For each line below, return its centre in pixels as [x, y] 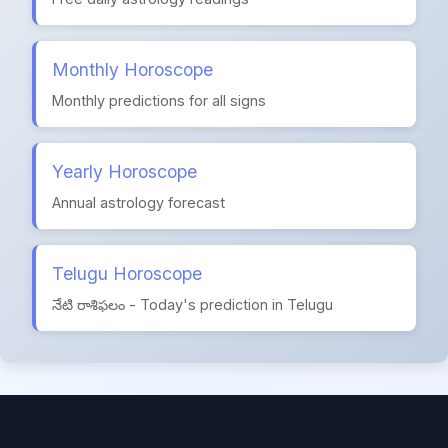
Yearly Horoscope [124, 171]
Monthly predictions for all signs [159, 100]
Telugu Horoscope [127, 273]
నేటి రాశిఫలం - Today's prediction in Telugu [192, 304]
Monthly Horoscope [132, 69]
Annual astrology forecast [138, 202]
